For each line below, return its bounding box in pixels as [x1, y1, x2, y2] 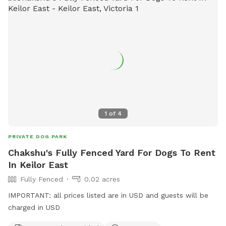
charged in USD [8, 203, 60, 212]
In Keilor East [8, 159, 68, 171]
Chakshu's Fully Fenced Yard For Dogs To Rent [8, 147, 215, 158]
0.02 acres [84, 175, 120, 184]
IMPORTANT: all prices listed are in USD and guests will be [8, 191, 208, 200]
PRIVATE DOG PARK [8, 134, 67, 140]
